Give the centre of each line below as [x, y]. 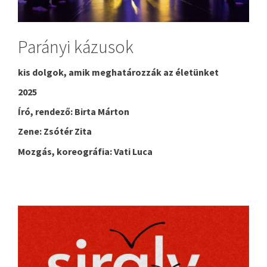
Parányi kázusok [76, 46]
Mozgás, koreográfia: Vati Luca [85, 151]
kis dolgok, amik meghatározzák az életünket [118, 72]
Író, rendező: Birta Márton [74, 112]
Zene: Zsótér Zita [55, 131]
